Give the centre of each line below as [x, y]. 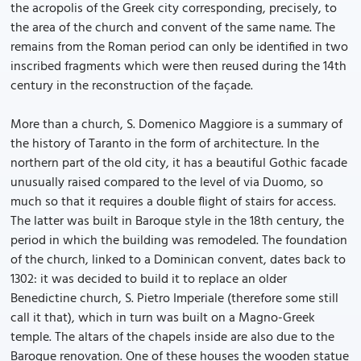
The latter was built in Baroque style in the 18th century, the [177, 222]
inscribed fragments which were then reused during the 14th [178, 67]
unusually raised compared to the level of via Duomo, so [167, 183]
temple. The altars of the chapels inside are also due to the [172, 338]
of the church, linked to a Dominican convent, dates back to [178, 260]
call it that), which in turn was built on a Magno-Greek [163, 318]
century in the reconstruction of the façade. [132, 86]
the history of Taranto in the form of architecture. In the [165, 144]
